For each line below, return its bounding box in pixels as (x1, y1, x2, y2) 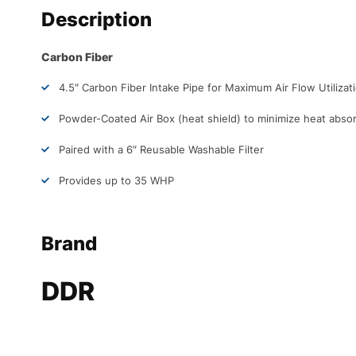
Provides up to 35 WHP (59, 174, 174, 187)
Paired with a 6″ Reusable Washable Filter (59, 143, 264, 156)
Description (41, 8, 152, 31)
